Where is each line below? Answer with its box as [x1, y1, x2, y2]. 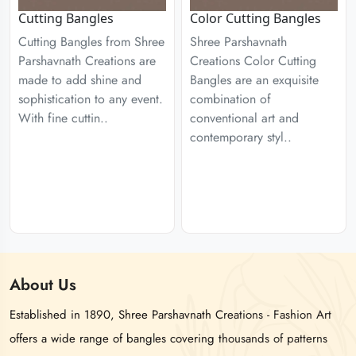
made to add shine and [18, 71, 141, 89]
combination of [190, 90, 271, 108]
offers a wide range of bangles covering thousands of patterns [10, 329, 327, 347]
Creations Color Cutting [190, 52, 316, 70]
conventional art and [190, 109, 299, 127]
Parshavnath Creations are [18, 52, 156, 70]
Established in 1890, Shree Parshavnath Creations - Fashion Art [10, 305, 331, 323]
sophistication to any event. [18, 90, 163, 108]
